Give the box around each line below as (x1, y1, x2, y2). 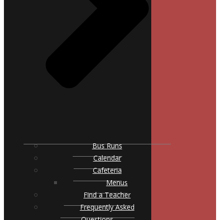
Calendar (93, 153, 121, 163)
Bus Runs (92, 141, 122, 151)
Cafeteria (92, 165, 122, 175)
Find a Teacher (83, 190, 131, 200)
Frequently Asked (80, 202, 135, 212)
